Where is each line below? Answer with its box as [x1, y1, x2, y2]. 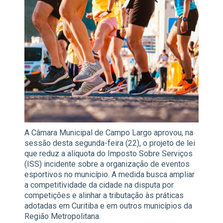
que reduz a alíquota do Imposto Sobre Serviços [24, 149, 193, 159]
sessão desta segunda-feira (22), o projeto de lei [24, 138, 195, 148]
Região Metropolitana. [24, 212, 101, 222]
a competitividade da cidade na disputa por [24, 180, 174, 190]
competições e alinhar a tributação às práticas [24, 191, 184, 201]
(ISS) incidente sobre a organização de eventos [24, 159, 190, 169]
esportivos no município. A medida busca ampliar [24, 170, 195, 180]
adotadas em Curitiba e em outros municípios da [24, 201, 192, 211]
